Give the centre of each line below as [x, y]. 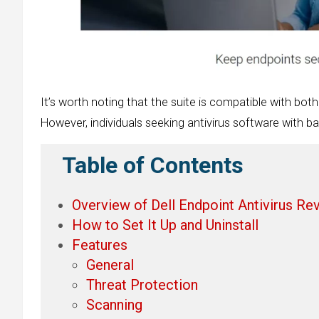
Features [100, 245]
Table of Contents [153, 166]
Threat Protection [142, 284]
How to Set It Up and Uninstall [165, 225]
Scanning [114, 304]
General [110, 265]
